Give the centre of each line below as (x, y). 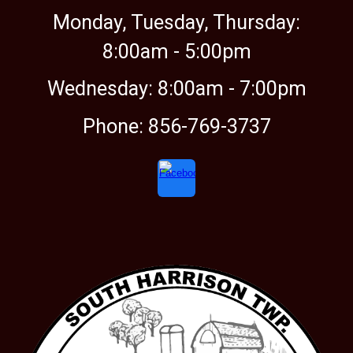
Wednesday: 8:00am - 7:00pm (176, 89)
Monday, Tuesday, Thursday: (176, 22)
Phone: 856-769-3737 (176, 126)
